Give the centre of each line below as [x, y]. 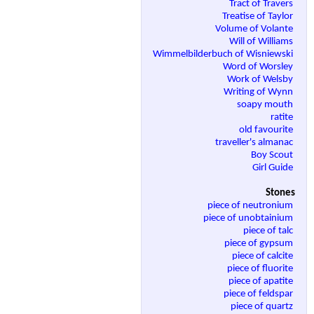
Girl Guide [274, 168]
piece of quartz [263, 307]
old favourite [267, 130]
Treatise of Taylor [259, 17]
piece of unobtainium [249, 219]
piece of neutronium [251, 206]
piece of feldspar [259, 294]
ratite [283, 118]
